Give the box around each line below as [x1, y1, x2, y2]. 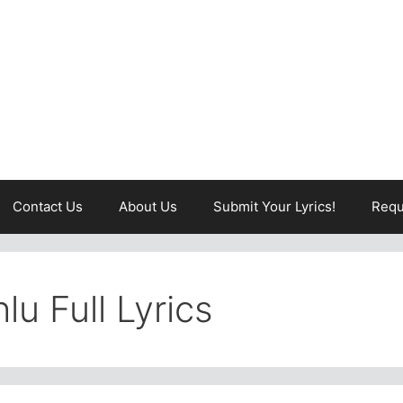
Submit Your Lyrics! [213, 198, 336, 215]
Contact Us [13, 198, 83, 215]
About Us [119, 198, 177, 215]
